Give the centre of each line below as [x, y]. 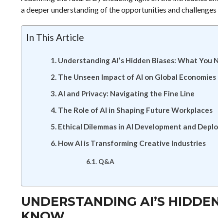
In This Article [55, 37]
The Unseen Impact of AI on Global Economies [137, 77]
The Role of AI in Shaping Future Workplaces [136, 110]
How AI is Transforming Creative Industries [132, 143]
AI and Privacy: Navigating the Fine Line [127, 93]
